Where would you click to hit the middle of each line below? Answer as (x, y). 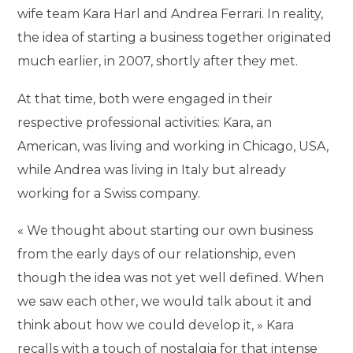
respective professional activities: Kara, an (145, 122)
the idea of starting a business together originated (175, 38)
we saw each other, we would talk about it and (165, 302)
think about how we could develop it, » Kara (156, 325)
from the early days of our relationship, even (157, 255)
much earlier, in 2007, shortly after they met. (160, 61)
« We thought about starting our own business (165, 231)
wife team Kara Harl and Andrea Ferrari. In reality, (171, 14)
